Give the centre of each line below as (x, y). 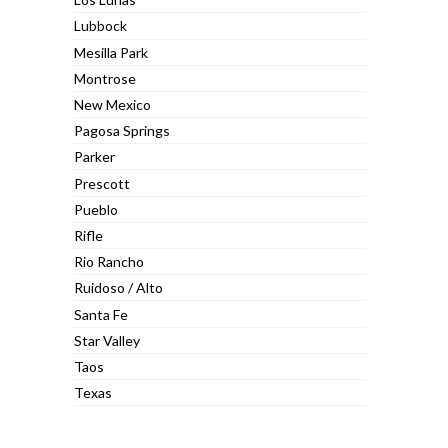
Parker (95, 157)
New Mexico (113, 104)
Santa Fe (101, 314)
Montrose (105, 78)
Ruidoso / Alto (119, 288)
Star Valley (107, 340)
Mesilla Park (111, 52)
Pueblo (96, 209)
